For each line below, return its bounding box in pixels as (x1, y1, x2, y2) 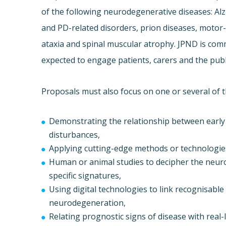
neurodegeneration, (49, 197, 126, 209)
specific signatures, (49, 170, 122, 182)
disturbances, (49, 129, 100, 141)
